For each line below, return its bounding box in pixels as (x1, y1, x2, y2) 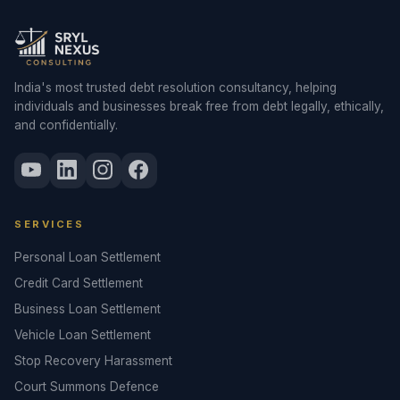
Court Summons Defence (14, 379, 159, 394)
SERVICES (14, 218, 84, 230)
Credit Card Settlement (14, 276, 143, 290)
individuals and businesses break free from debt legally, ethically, (14, 99, 384, 113)
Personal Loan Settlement (14, 250, 161, 264)
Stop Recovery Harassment (14, 354, 172, 368)
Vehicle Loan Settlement (14, 328, 151, 342)
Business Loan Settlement (14, 302, 161, 316)
